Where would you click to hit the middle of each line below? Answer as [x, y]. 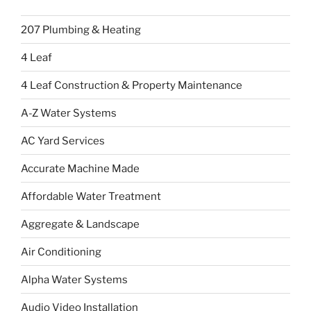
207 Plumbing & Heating [81, 30]
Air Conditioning [61, 252]
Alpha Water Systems [74, 279]
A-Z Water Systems [69, 113]
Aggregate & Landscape [80, 224]
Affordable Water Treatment [91, 196]
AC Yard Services [63, 141]
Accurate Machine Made [80, 168]
